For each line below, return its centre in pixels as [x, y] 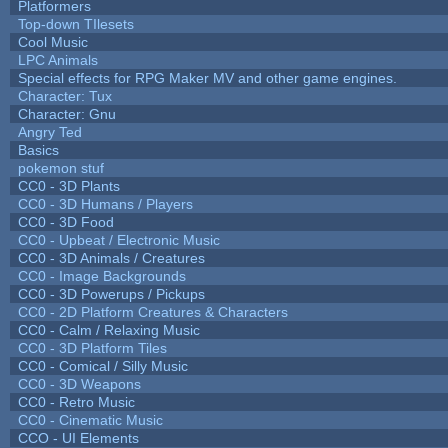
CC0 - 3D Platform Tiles [92, 347]
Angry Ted [49, 131]
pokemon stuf [60, 167]
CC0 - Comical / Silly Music [102, 365]
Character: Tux [64, 95]
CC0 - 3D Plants [68, 185]
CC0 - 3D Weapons [79, 383]
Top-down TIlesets [75, 23]
